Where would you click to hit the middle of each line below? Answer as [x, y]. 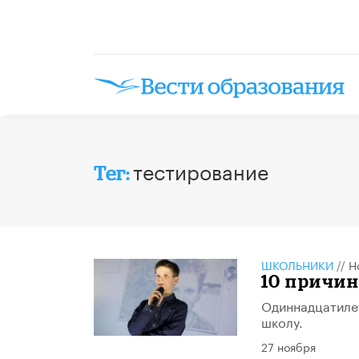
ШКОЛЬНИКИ [297, 264]
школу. [282, 321]
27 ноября [288, 346]
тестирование [201, 169]
